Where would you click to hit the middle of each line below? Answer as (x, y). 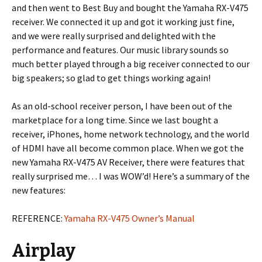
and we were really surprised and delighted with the (114, 35)
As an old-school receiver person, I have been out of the (122, 106)
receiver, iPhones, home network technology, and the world (130, 134)
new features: (39, 190)
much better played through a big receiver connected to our (131, 63)
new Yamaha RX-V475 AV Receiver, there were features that (128, 162)
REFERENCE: (38, 218)
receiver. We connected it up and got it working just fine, (123, 21)
